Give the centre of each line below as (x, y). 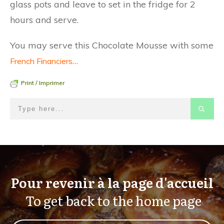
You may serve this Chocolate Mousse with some (112, 45)
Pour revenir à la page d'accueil (112, 182)
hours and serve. (44, 20)
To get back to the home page (112, 200)
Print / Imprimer (43, 83)
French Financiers (41, 61)
